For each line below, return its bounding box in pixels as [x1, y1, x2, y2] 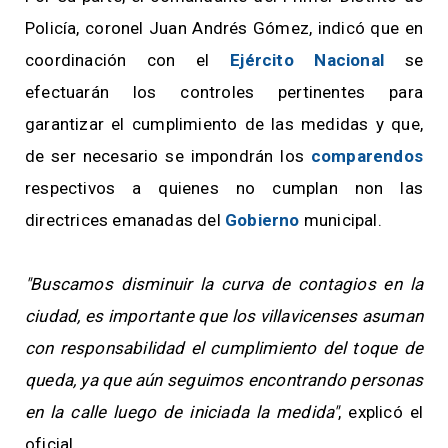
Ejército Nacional [230, 50, 384, 71]
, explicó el [338, 402, 424, 423]
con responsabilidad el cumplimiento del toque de [25, 338, 423, 359]
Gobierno [225, 210, 304, 231]
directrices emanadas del [25, 210, 225, 231]
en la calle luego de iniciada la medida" [25, 402, 339, 423]
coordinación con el [25, 50, 231, 71]
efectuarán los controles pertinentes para [25, 82, 423, 103]
